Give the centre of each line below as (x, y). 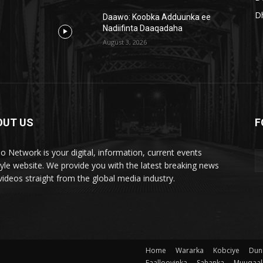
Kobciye (226, 251)
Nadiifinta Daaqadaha (143, 28)
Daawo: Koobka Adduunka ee (157, 17)
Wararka (190, 251)
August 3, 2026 (125, 42)
